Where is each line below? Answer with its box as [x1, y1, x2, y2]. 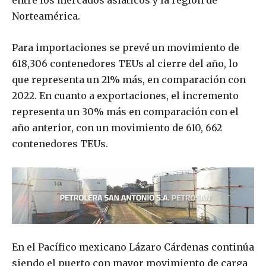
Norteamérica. [12, 10, 80, 23]
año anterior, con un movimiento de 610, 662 [12, 122, 222, 134]
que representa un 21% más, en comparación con [12, 74, 246, 86]
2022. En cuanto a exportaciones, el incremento [12, 90, 239, 102]
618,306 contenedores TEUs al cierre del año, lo [12, 58, 238, 70]
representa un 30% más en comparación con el [12, 106, 239, 118]
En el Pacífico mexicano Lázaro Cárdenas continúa [12, 241, 254, 254]
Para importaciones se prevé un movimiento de [12, 42, 239, 54]
